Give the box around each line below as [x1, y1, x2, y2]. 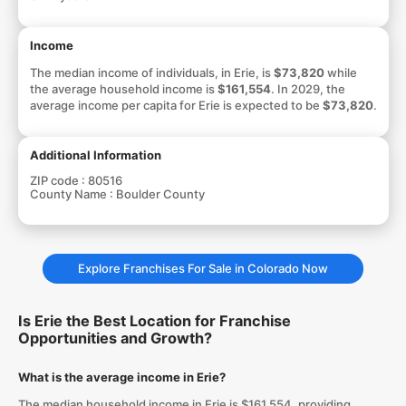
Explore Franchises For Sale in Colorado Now [78, 260, 328, 275]
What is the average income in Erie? [17, 370, 226, 384]
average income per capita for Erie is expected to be [29, 97, 323, 112]
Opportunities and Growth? [17, 329, 212, 347]
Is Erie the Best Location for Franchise [17, 312, 291, 330]
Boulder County [115, 186, 205, 201]
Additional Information [29, 147, 161, 162]
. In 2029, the [270, 81, 345, 96]
